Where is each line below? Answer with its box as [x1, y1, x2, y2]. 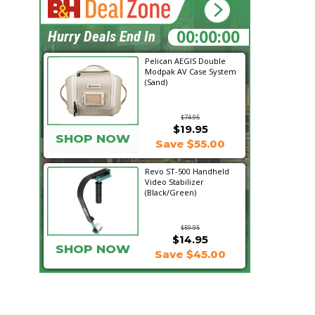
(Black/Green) [145, 187, 196, 198]
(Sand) [145, 77, 167, 87]
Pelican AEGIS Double [145, 56, 226, 66]
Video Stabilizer [145, 176, 204, 187]
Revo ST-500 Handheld [145, 166, 229, 176]
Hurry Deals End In [48, 28, 155, 45]
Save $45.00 [154, 247, 226, 261]
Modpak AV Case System [145, 66, 236, 77]
